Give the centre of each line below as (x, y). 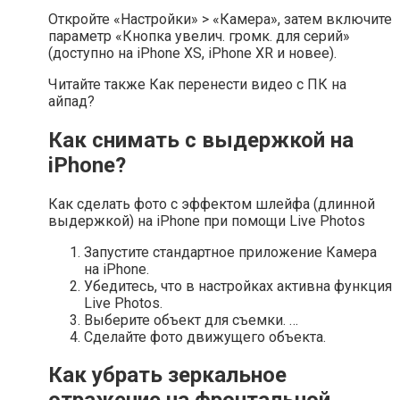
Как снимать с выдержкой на (201, 140)
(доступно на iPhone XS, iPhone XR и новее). (192, 53)
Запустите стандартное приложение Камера (230, 252)
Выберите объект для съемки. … (191, 320)
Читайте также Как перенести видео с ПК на (197, 84)
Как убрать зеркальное (167, 375)
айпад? (71, 101)
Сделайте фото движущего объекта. (205, 337)
